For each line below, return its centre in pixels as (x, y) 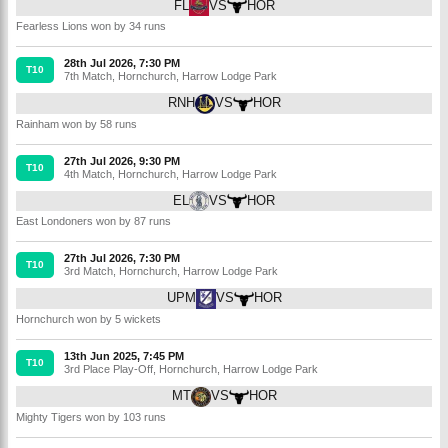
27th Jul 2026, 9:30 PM (122, 160)
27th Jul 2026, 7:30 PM (122, 258)
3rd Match (88, 271)
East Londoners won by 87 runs (93, 221)
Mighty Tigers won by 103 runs (91, 416)
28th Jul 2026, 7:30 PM (122, 63)
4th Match (88, 173)
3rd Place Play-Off (108, 369)
